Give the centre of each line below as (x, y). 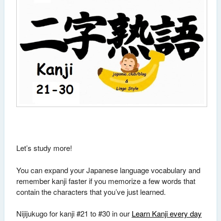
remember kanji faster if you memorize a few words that (106, 181)
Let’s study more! (44, 148)
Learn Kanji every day (166, 214)
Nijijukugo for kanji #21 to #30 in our (74, 214)
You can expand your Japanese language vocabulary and (108, 170)
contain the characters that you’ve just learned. (91, 191)
